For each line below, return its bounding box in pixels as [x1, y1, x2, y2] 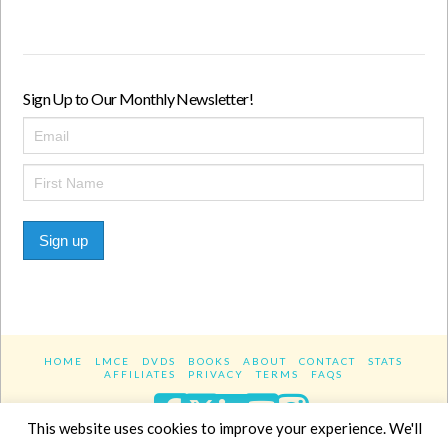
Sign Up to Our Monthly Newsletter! [23, 89, 254, 109]
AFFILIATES [104, 368, 177, 381]
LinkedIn [222, 381, 373, 430]
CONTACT [299, 355, 357, 368]
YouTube [253, 381, 405, 430]
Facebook [162, 381, 329, 430]
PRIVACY [188, 368, 245, 381]
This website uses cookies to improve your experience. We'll [26, 419, 422, 438]
